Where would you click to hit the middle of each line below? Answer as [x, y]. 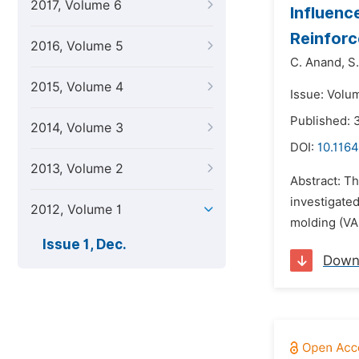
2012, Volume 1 [76, 210]
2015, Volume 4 [77, 87]
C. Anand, [317, 63]
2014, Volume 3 [77, 128]
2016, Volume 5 [77, 46]
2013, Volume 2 [77, 169]
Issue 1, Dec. [85, 244]
